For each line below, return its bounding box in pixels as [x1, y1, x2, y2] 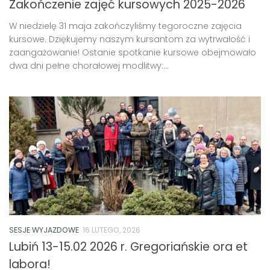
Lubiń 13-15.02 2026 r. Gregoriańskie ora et [9, 239, 248, 256]
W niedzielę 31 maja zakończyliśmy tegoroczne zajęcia [9, 19, 242, 32]
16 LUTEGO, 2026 [83, 224, 140, 235]
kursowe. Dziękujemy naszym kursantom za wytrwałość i [9, 33, 250, 45]
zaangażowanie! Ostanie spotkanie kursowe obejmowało [9, 46, 256, 58]
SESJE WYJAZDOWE [9, 224, 79, 235]
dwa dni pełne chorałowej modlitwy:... [9, 59, 169, 72]
